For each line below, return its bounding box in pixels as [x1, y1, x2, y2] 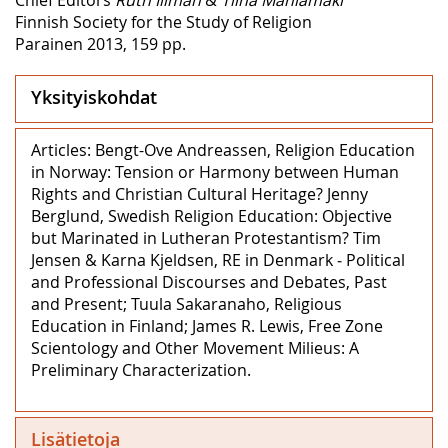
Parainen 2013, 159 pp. [15, 32, 186, 55]
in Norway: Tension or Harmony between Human [31, 160, 399, 183]
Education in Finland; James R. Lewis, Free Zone [31, 314, 383, 337]
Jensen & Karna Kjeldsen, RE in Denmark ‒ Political [31, 248, 405, 271]
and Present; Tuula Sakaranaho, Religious [31, 292, 342, 315]
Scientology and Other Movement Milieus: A [31, 336, 359, 359]
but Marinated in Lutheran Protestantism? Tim [31, 226, 381, 249]
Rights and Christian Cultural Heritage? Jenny [31, 182, 368, 205]
